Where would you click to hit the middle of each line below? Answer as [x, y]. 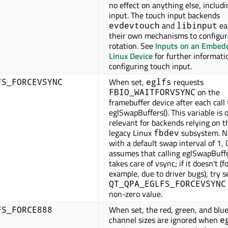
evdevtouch [134, 25]
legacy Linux [131, 133]
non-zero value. [136, 194]
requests [188, 82]
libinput [197, 25]
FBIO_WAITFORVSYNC [152, 92]
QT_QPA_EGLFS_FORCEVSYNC [167, 184]
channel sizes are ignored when [164, 220]
